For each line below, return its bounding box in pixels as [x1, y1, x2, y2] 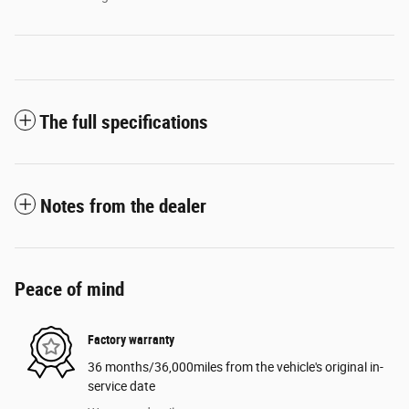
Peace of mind [15, 278, 124, 300]
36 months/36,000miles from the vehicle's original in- [88, 359, 383, 374]
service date [88, 378, 155, 393]
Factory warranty [88, 332, 174, 348]
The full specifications [39, 110, 208, 133]
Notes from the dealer [40, 194, 206, 217]
